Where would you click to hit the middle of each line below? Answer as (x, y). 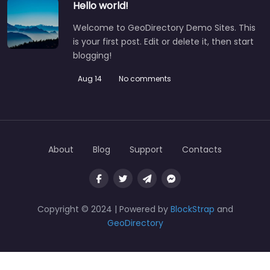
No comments (145, 78)
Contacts (202, 149)
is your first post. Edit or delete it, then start (163, 41)
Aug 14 (90, 78)
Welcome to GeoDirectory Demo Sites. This (164, 27)
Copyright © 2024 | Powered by (104, 209)
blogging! (92, 55)
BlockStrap (193, 209)
